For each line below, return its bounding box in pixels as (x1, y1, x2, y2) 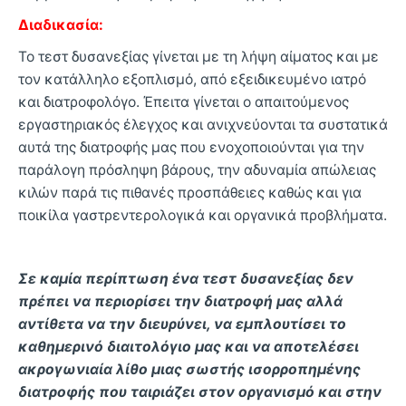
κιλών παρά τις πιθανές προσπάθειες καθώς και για (18, 183, 362, 201)
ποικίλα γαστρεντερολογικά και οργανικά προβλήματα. (18, 206, 387, 224)
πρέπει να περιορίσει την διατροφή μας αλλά (18, 292, 343, 310)
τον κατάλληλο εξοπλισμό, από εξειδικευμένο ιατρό (18, 70, 366, 88)
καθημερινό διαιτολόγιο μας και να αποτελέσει (18, 337, 359, 355)
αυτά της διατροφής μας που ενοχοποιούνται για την (18, 138, 364, 156)
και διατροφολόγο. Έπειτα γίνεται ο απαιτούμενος (18, 92, 349, 111)
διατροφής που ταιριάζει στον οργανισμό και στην (18, 382, 382, 401)
